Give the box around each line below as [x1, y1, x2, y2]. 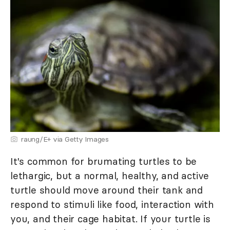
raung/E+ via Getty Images [21, 135, 109, 144]
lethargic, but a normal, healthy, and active [10, 169, 209, 182]
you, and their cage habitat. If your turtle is [10, 213, 210, 225]
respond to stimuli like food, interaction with [10, 198, 214, 211]
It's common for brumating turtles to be [10, 155, 197, 168]
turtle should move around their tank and [10, 184, 203, 197]
